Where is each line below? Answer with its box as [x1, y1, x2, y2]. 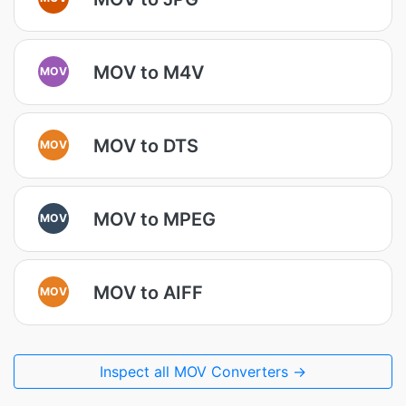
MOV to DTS [93, 134, 198, 157]
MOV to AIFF [93, 281, 203, 304]
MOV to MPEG [93, 208, 216, 230]
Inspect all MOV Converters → [100, 362, 306, 381]
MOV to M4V [93, 61, 204, 83]
